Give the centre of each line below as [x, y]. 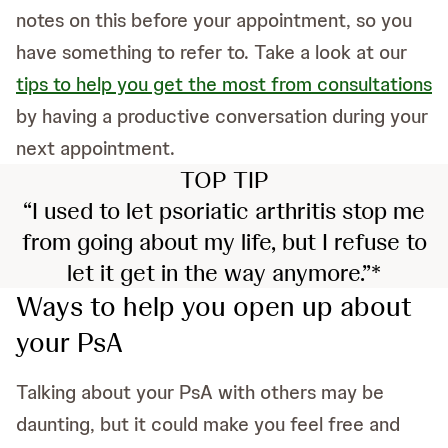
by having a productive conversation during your [222, 115]
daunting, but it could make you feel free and [208, 423]
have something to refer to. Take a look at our [211, 51]
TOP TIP [224, 179]
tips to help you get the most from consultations [224, 83]
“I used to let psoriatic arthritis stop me [224, 210]
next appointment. [95, 147]
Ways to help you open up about [214, 305]
